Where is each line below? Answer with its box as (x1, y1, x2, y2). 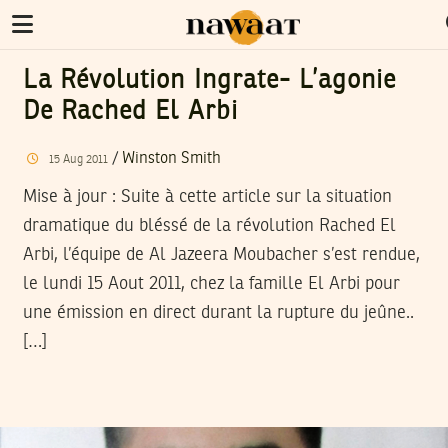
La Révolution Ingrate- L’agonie (23, 68, 397, 94)
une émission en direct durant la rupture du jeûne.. (23, 303, 414, 322)
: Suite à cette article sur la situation (107, 187, 392, 206)
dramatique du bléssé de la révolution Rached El (23, 216, 396, 235)
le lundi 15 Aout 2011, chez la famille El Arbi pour (23, 274, 400, 293)
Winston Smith (121, 150, 221, 167)
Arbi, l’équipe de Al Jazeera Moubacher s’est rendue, (23, 245, 420, 264)
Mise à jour (23, 187, 107, 206)
